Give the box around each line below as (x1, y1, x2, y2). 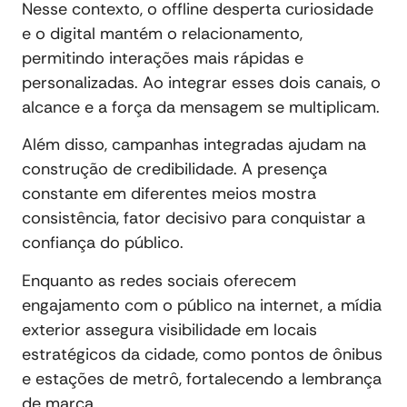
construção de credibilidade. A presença (22, 158, 327, 181)
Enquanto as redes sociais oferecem (22, 269, 296, 292)
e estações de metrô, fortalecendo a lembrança (22, 367, 382, 390)
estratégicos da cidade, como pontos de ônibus (22, 342, 382, 365)
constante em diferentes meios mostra (22, 183, 316, 205)
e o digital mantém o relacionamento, (22, 22, 303, 45)
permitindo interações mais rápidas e (22, 46, 303, 69)
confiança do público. (22, 232, 184, 254)
